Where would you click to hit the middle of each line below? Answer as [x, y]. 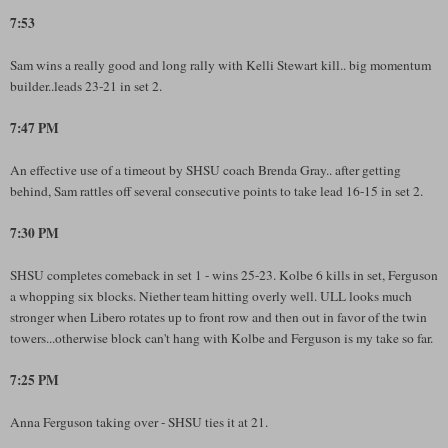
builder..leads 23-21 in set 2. [86, 85]
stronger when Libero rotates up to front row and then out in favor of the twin [218, 316]
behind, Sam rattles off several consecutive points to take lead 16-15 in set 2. [216, 190]
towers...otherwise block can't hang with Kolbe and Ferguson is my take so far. [221, 337]
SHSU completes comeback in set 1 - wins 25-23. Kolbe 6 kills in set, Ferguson [224, 274]
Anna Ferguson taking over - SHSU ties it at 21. [139, 421]
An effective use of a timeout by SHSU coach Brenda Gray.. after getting [205, 169]
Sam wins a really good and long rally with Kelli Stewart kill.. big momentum [220, 64]
